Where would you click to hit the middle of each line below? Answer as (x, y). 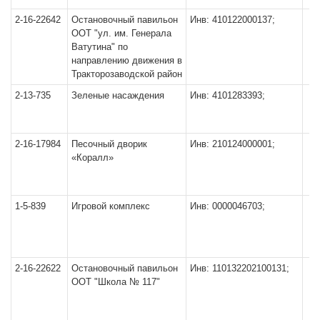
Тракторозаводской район (127, 74)
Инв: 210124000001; (232, 144)
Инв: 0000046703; (227, 206)
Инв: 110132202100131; (240, 268)
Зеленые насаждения (118, 95)
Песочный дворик (109, 144)
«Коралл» (92, 157)
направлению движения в (127, 60)
